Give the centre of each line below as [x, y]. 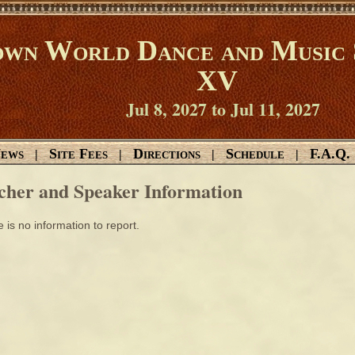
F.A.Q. [330, 154]
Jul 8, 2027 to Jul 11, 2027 [223, 109]
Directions [167, 154]
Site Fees [78, 154]
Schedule [255, 154]
